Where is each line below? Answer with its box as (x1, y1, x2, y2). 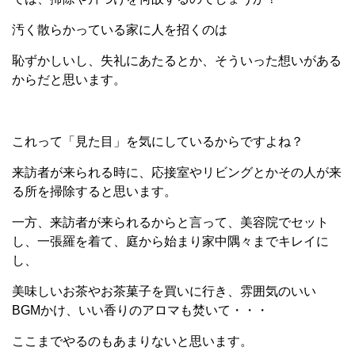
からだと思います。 (12, 73, 126, 86)
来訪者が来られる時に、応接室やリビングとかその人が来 (12, 166, 342, 179)
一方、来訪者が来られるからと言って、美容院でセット (12, 216, 329, 229)
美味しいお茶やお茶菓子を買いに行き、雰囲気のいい (12, 284, 316, 298)
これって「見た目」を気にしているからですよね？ (12, 135, 303, 148)
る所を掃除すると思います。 (12, 185, 177, 198)
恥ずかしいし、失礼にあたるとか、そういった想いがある (12, 54, 342, 67)
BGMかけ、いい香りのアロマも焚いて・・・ (12, 303, 269, 317)
